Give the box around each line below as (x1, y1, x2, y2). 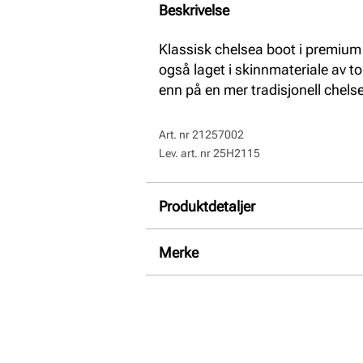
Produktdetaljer (159, 197, 255, 215)
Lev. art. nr (159, 147, 213, 160)
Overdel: (172, 238, 227, 255)
